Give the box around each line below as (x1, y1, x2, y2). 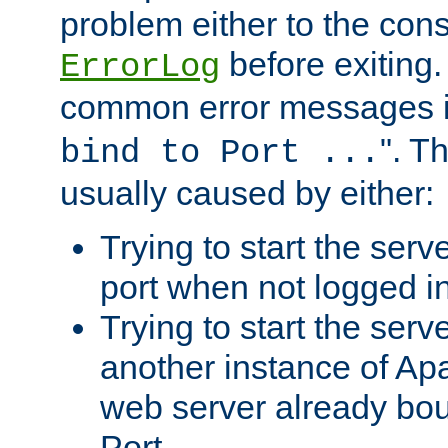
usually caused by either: (60, 174, 434, 213)
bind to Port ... (60, 134, 380, 173)
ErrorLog (60, 48, 220, 87)
